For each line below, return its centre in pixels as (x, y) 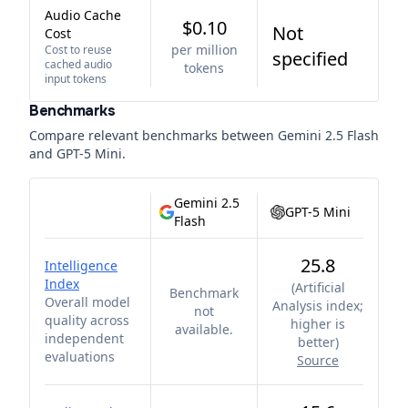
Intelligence (81, 265)
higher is (318, 324)
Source (318, 360)
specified (310, 59)
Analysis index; (318, 306)
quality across (87, 320)
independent (84, 338)
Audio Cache (83, 15)
